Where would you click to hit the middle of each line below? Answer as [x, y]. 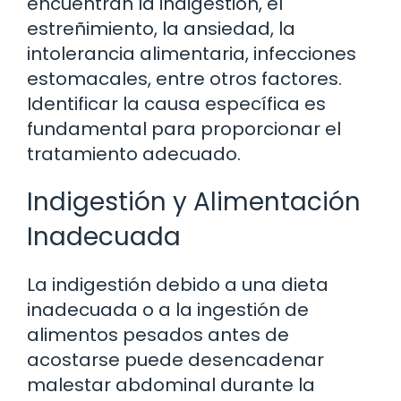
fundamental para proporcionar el [184, 128]
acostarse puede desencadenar [175, 359]
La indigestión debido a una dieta [178, 284]
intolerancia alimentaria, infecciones [192, 53]
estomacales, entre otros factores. [184, 78]
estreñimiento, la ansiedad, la [161, 28]
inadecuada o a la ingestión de [168, 309]
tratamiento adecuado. [134, 154]
